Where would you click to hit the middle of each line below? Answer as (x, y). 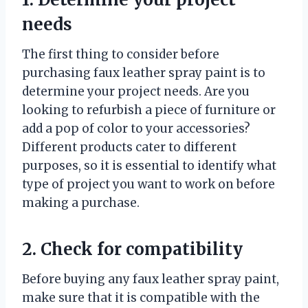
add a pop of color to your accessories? (136, 129)
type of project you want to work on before (148, 185)
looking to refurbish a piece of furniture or (149, 110)
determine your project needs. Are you (136, 92)
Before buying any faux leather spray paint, (151, 279)
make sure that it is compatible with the (141, 298)
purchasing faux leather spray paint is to (144, 73)
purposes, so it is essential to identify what (149, 166)
